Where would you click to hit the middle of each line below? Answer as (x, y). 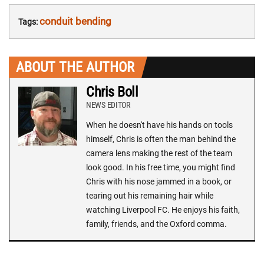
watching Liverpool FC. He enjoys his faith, (163, 210)
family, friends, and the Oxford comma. (156, 224)
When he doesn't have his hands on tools (159, 125)
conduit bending (75, 22)
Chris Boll (112, 92)
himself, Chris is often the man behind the (161, 139)
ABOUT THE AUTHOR (75, 67)
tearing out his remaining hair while (150, 196)
